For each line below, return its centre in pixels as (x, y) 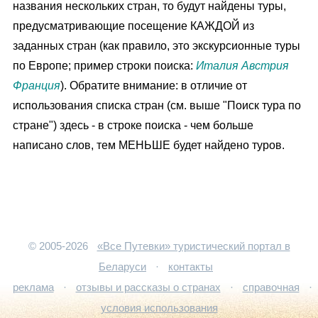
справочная (271, 287)
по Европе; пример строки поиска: (104, 65)
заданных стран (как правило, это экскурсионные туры (157, 45)
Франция (37, 85)
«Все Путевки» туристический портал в (193, 246)
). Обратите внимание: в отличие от (154, 85)
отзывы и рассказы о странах (148, 287)
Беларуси (122, 267)
